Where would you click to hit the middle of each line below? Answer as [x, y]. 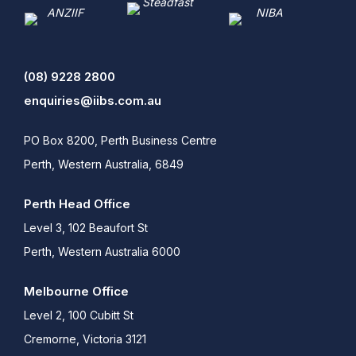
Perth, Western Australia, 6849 [104, 164]
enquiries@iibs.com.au [93, 101]
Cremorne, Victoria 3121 [85, 339]
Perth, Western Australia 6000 [102, 252]
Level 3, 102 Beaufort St [86, 228]
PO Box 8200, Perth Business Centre [120, 141]
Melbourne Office [76, 292]
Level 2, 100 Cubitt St [79, 315]
